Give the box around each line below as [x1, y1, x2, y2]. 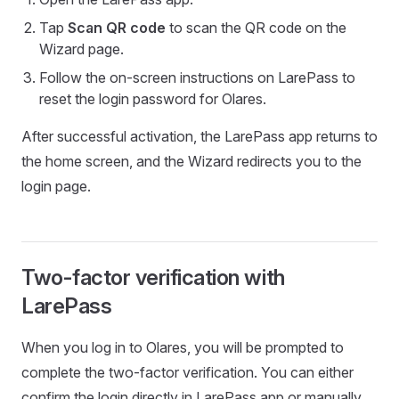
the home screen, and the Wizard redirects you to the [21, 151, 362, 170]
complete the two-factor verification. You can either [21, 362, 354, 381]
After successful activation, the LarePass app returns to [21, 126, 378, 145]
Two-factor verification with [21, 264, 285, 290]
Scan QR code [68, 18, 166, 37]
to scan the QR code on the [166, 18, 346, 37]
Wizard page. [39, 39, 124, 58]
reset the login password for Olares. [39, 89, 266, 108]
